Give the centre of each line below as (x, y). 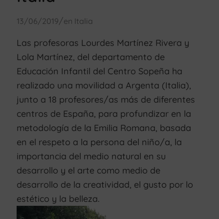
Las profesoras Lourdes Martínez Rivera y (103, 43)
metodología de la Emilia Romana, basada (104, 128)
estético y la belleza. (58, 198)
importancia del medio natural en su (91, 156)
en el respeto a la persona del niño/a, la (99, 142)
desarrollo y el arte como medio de (88, 170)
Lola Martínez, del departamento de (90, 57)
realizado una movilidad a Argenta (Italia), (104, 85)
